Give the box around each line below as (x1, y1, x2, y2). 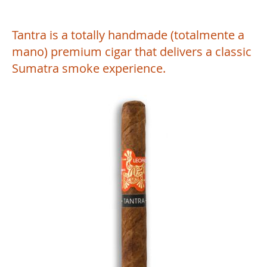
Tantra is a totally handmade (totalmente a (12, 27, 244, 43)
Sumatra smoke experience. (12, 60, 166, 76)
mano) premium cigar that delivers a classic (12, 44, 252, 60)
